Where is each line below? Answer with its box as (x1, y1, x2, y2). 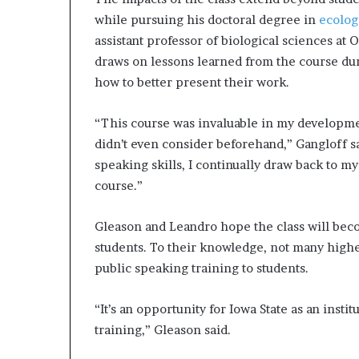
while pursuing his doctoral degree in (95, 12, 319, 27)
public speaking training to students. (95, 260, 309, 276)
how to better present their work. (95, 75, 289, 90)
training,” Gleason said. (95, 322, 231, 337)
